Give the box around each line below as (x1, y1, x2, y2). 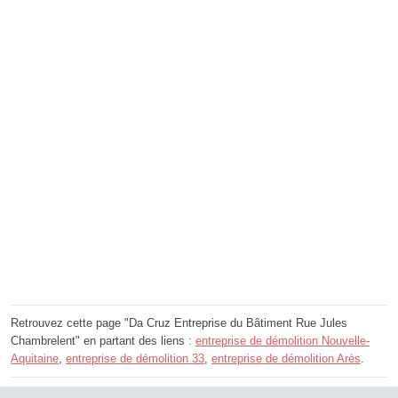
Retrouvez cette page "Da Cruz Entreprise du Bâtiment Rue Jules (11, 316, 347, 330)
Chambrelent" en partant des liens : (11, 334, 195, 348)
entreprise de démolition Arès (211, 352, 361, 366)
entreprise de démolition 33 (66, 352, 204, 366)
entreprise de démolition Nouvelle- (195, 334, 370, 348)
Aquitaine (11, 352, 59, 366)
